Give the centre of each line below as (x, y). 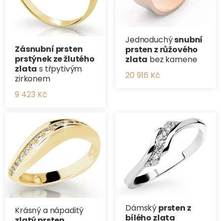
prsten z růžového (162, 49)
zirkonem (33, 79)
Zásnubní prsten (49, 49)
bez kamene (172, 59)
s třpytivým (60, 69)
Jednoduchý (150, 39)
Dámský (142, 208)
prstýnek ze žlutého (55, 59)
